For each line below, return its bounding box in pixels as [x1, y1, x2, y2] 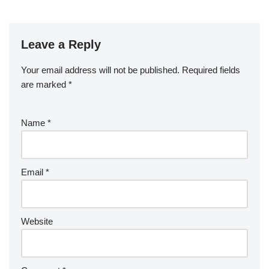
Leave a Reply [21, 37, 101, 51]
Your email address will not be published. [21, 64, 180, 75]
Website [21, 216, 53, 226]
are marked [21, 79, 68, 89]
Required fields [182, 64, 240, 75]
